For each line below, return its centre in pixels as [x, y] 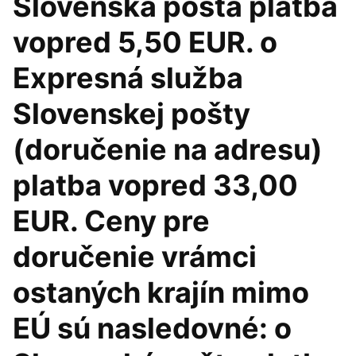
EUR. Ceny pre [111, 221]
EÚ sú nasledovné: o [152, 328]
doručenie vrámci [135, 257]
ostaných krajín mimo [161, 292]
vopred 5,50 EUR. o [145, 42]
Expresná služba [128, 78]
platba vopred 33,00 [155, 185]
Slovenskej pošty [132, 114]
